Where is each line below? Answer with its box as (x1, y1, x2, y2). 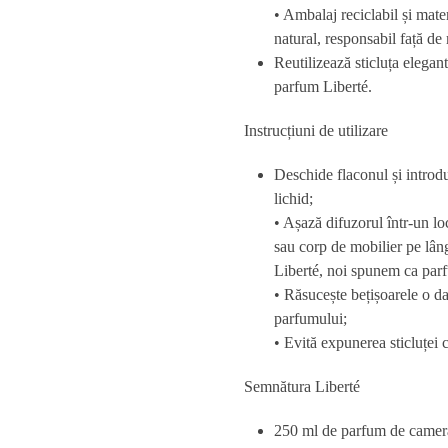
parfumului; (274, 310, 347, 327)
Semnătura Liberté (244, 378, 360, 395)
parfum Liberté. (274, 78, 372, 95)
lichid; (274, 190, 313, 207)
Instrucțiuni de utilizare (244, 122, 388, 139)
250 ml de (274, 422, 341, 439)
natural (274, 30, 317, 47)
